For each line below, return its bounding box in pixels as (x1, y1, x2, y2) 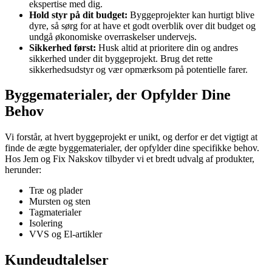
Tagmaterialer (29, 207, 81, 218)
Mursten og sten (29, 196, 90, 207)
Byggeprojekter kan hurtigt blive (127, 9, 254, 20)
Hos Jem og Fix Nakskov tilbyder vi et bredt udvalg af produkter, (5, 154, 254, 165)
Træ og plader (29, 185, 83, 196)
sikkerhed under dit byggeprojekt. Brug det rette (29, 53, 212, 64)
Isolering (29, 218, 63, 229)
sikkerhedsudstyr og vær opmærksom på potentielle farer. (29, 64, 248, 75)
